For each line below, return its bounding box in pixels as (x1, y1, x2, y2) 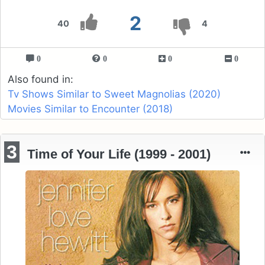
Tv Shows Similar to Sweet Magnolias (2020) (8, 88, 221, 100)
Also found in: (8, 73, 73, 85)
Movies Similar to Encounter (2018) (8, 102, 173, 115)
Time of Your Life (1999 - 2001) (27, 146, 211, 161)
